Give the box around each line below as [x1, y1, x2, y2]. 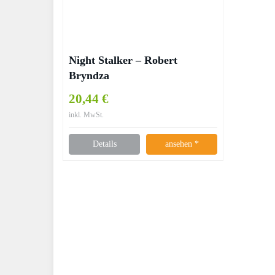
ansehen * [165, 139, 199, 149]
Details [92, 139, 117, 149]
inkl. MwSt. [69, 110, 104, 119]
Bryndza [69, 69, 109, 82]
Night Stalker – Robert [69, 54, 177, 66]
